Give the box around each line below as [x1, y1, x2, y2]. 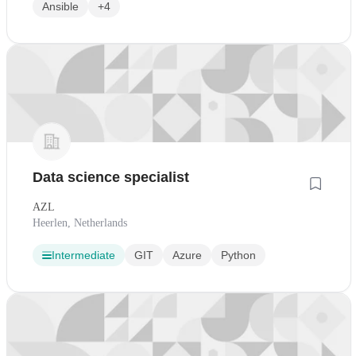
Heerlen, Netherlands [33, 216, 127, 229]
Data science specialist [33, 168, 189, 185]
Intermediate [52, 248, 115, 261]
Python [221, 248, 256, 261]
